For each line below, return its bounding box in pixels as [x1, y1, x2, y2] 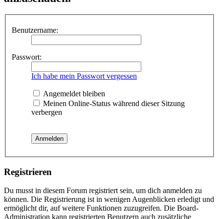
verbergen [31, 108, 62, 116]
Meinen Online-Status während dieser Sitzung [41, 99, 185, 108]
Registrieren [4, 166, 52, 177]
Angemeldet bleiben [41, 89, 105, 98]
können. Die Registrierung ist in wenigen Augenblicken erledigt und [4, 195, 214, 204]
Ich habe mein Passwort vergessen [31, 72, 137, 80]
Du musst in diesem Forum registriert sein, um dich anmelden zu [4, 186, 202, 195]
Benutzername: [12, 26, 58, 34]
